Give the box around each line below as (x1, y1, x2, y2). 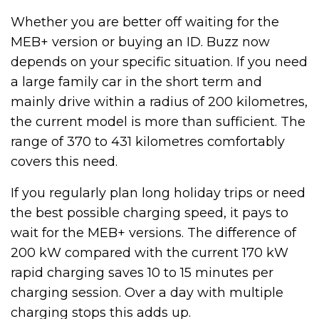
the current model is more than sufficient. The (11, 113, 305, 130)
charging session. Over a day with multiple (11, 284, 283, 300)
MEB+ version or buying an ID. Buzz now (11, 33, 270, 50)
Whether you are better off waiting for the (11, 14, 279, 30)
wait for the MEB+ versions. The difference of (11, 224, 296, 241)
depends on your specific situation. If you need (11, 53, 308, 70)
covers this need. (11, 153, 117, 169)
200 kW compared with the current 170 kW (11, 244, 288, 261)
